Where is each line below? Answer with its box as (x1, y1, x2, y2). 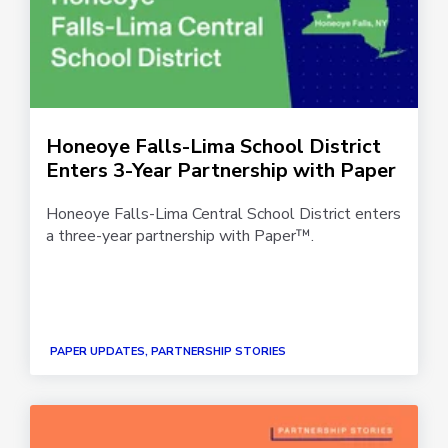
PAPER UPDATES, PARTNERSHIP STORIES (50, 344, 286, 359)
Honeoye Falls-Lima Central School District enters (46, 202, 401, 225)
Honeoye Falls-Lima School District (46, 132, 381, 160)
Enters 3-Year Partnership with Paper (46, 156, 396, 184)
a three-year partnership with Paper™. (46, 224, 314, 247)
